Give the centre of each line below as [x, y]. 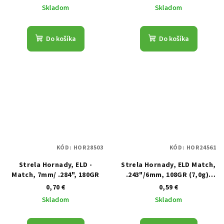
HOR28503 [88, 147]
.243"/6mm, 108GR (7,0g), [168, 175]
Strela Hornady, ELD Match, [168, 165]
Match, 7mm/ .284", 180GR [55, 175]
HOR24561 [201, 147]
